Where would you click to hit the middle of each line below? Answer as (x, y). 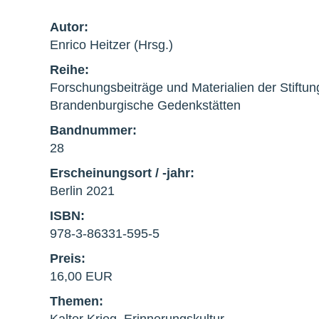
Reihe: (69, 69)
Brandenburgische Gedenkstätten (145, 105)
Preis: (68, 258)
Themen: (77, 301)
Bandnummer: (93, 130)
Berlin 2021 (82, 190)
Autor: (69, 27)
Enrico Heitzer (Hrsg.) (111, 45)
